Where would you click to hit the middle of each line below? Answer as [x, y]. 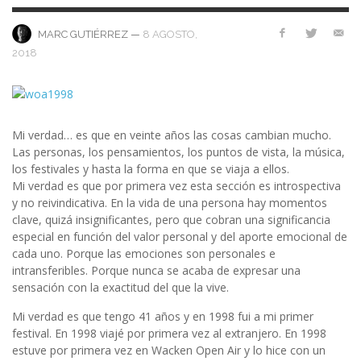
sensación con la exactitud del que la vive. [120, 288]
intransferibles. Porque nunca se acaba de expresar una [156, 271]
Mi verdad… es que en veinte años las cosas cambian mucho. [172, 135]
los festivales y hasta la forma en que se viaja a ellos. [151, 169]
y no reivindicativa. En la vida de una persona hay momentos [170, 203]
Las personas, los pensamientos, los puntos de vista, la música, [178, 152]
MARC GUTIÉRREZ [83, 35]
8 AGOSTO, [170, 34]
